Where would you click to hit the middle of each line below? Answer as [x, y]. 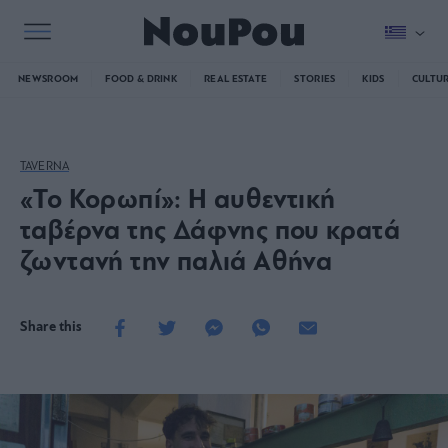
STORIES [315, 79]
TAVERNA [44, 166]
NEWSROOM [48, 79]
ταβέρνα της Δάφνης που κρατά [210, 232]
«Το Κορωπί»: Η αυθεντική [178, 201]
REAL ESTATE [236, 79]
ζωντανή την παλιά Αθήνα [176, 263]
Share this [51, 327]
